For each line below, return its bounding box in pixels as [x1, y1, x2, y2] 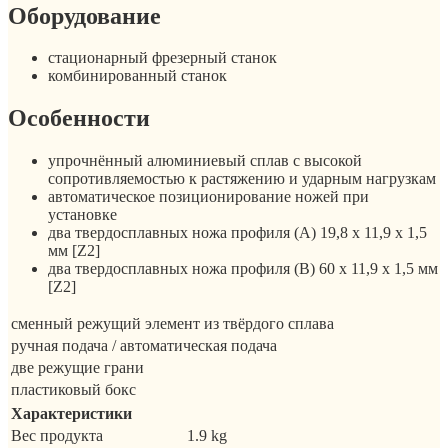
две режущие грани [11, 359, 144, 377]
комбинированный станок [48, 67, 227, 85]
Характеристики [11, 405, 132, 423]
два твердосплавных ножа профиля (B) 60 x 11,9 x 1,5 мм [48, 260, 438, 278]
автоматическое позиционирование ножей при [48, 188, 369, 206]
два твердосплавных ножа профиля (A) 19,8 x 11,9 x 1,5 [48, 224, 427, 242]
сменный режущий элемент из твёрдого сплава [11, 315, 334, 333]
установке [48, 206, 117, 224]
